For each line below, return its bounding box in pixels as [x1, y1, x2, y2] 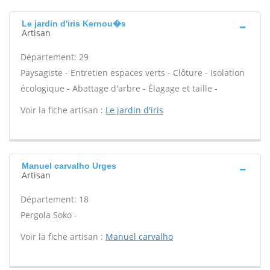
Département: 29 [20, 51, 89, 63]
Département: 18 [20, 193, 89, 205]
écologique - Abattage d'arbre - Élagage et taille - [20, 83, 218, 94]
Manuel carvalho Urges [22, 161, 116, 171]
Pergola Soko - [20, 209, 77, 221]
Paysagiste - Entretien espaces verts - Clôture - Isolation [20, 67, 245, 78]
